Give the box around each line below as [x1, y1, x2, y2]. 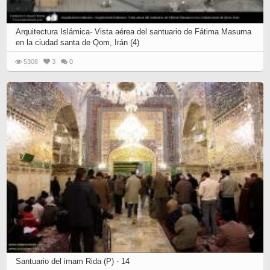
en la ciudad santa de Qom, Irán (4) [16, 37, 140, 47]
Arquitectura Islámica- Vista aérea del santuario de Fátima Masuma [16, 27, 252, 36]
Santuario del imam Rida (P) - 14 [16, 257, 130, 266]
